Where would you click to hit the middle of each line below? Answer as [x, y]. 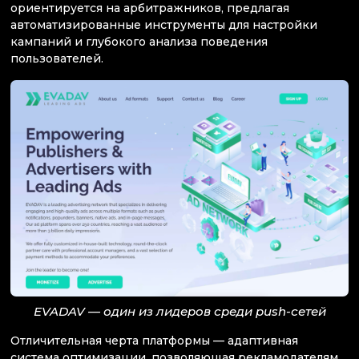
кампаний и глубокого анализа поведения [139, 42]
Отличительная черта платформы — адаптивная [154, 340]
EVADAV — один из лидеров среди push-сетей [179, 311]
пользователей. [57, 59]
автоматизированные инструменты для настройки [164, 25]
